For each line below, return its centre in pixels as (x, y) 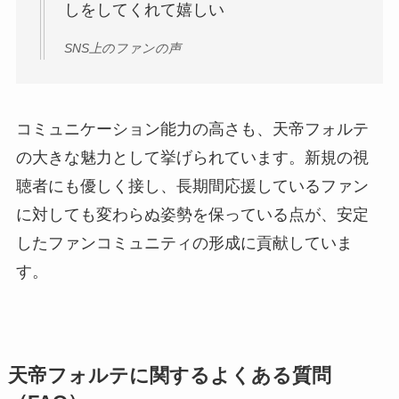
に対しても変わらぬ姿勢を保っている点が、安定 (192, 215)
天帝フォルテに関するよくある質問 (169, 376)
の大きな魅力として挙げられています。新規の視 (192, 158)
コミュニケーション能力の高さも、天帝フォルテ (192, 130)
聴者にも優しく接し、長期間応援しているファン (192, 187)
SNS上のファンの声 (122, 48)
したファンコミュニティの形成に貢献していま (184, 244)
